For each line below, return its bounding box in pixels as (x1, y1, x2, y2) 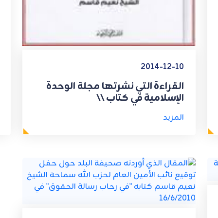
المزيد (163, 111, 184, 124)
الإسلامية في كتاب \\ (96, 90, 184, 106)
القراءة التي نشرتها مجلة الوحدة (46, 78, 184, 94)
